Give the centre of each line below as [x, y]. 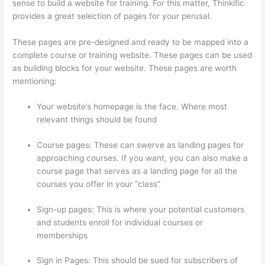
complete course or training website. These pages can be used [132, 55]
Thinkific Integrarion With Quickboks [159, 235]
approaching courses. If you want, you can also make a [143, 158]
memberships [64, 235]
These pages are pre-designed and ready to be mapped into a [131, 42]
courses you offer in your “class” [99, 184]
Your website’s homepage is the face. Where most [132, 107]
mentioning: [35, 81]
